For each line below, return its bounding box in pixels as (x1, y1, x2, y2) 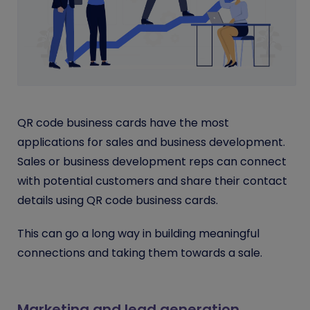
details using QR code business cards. (17, 192, 221, 209)
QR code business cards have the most (17, 115, 229, 131)
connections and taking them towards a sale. (17, 245, 265, 262)
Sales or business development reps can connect (17, 154, 286, 170)
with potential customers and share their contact (17, 173, 287, 190)
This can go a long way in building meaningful (17, 226, 259, 242)
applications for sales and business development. (17, 134, 285, 151)
